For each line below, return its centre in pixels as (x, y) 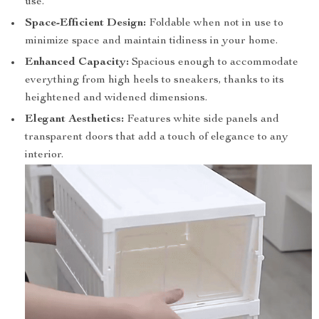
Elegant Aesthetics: (74, 120)
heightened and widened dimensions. (116, 98)
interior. (44, 155)
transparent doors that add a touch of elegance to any (157, 137)
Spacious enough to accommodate (214, 63)
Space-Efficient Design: (85, 23)
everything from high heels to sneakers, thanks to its (155, 80)
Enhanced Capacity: (77, 63)
